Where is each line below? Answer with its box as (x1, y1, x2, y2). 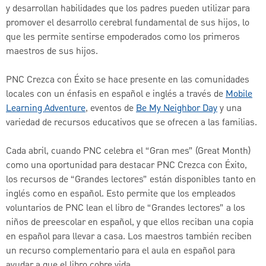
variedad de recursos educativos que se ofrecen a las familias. (6, 116, 257, 131)
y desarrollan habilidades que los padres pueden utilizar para (6, 2, 250, 17)
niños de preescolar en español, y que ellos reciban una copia (6, 216, 254, 230)
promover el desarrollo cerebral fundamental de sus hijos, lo (6, 16, 249, 31)
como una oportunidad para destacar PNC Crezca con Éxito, (6, 159, 247, 173)
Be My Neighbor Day (136, 102, 217, 116)
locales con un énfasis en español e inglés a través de (6, 87, 226, 102)
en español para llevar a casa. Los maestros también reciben (6, 230, 252, 245)
